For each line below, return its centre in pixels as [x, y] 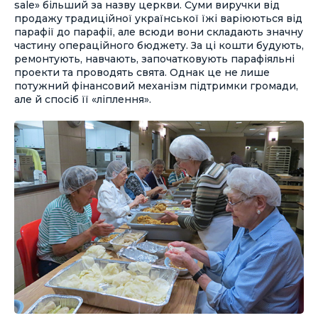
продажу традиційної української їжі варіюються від [158, 18]
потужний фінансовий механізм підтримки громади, [156, 86]
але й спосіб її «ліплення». [83, 99]
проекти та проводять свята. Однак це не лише [142, 72]
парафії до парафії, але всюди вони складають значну [159, 32]
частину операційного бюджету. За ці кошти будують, [159, 45]
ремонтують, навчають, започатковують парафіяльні [154, 59]
